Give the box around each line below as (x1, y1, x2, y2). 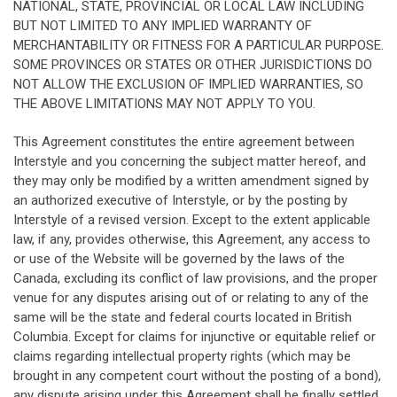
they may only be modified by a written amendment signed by (13, 173, 369, 190)
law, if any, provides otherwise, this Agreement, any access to (13, 231, 370, 248)
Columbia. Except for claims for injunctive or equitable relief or (13, 329, 376, 346)
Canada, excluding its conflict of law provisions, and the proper (13, 270, 378, 287)
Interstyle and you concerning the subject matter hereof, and (13, 153, 366, 170)
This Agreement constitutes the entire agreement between (13, 134, 354, 151)
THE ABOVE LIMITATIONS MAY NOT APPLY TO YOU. (13, 95, 315, 112)
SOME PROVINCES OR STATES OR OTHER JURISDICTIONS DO (13, 56, 372, 73)
